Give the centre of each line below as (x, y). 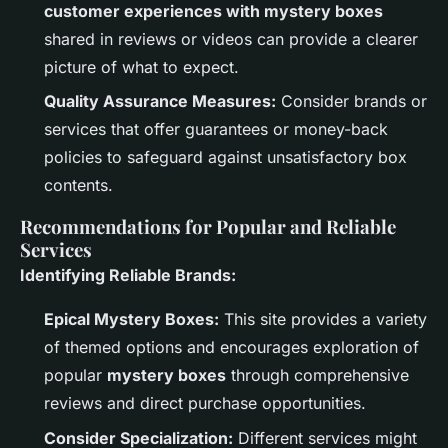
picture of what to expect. (141, 66)
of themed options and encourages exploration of (231, 347)
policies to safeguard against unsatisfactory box (225, 157)
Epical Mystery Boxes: (131, 319)
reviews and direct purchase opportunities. (205, 403)
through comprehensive (317, 375)
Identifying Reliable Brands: (128, 275)
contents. (78, 185)
